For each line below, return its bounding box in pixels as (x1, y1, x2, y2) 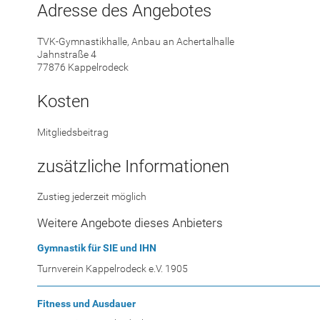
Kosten (37, 91, 89, 111)
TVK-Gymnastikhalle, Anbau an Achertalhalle (37, 36, 234, 48)
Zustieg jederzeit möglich (37, 191, 146, 203)
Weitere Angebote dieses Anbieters (37, 216, 223, 231)
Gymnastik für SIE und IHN (37, 242, 156, 254)
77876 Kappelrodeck (37, 61, 129, 74)
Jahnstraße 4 (37, 49, 96, 61)
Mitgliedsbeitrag (37, 126, 109, 138)
